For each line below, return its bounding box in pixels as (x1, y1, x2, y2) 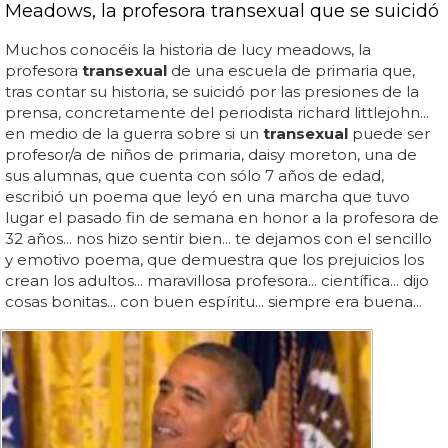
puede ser (348, 123, 430, 143)
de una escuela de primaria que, (167, 60, 415, 80)
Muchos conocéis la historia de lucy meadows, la (5, 39, 371, 59)
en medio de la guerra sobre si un (5, 123, 263, 143)
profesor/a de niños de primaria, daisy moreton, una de (5, 144, 417, 164)
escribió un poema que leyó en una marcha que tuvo (5, 186, 410, 206)
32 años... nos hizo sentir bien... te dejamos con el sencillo (5, 228, 432, 248)
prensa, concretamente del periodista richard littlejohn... (5, 102, 429, 122)
